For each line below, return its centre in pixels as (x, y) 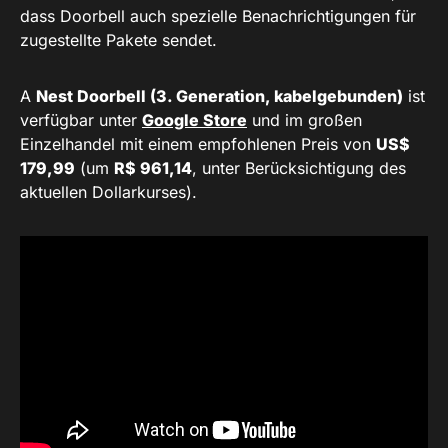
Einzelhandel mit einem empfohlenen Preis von (198, 144)
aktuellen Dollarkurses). (108, 192)
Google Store (194, 120)
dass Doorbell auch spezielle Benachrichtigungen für (218, 16)
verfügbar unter (81, 120)
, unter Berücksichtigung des (299, 168)
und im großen (304, 120)
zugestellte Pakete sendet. (118, 40)
